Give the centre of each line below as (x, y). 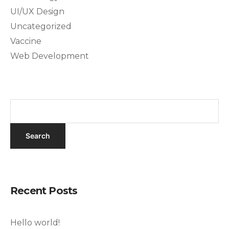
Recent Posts (44, 190)
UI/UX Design (37, 11)
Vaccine (26, 41)
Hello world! (35, 222)
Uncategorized (41, 26)
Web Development (50, 56)
